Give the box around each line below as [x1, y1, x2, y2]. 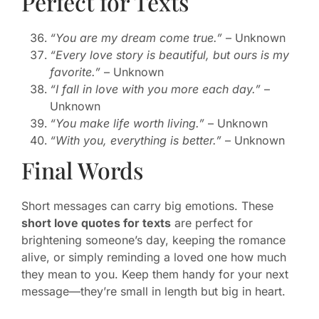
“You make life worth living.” [50, 116, 204, 131]
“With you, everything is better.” [50, 133, 221, 148]
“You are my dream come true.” [50, 31, 222, 46]
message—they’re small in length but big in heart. [21, 284, 286, 299]
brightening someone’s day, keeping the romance [21, 233, 286, 248]
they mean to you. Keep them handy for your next [21, 267, 288, 282]
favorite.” [50, 65, 100, 80]
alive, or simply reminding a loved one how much [21, 250, 286, 265]
